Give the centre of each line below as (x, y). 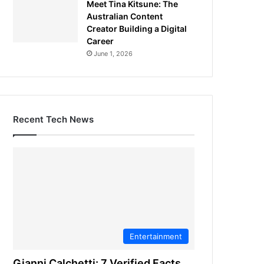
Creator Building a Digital (137, 29)
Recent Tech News (54, 119)
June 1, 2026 (113, 54)
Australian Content (125, 16)
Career (100, 41)
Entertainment (156, 236)
